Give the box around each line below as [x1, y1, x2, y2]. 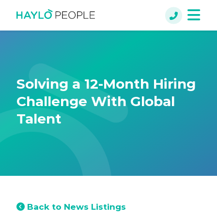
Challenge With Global [16, 93, 175, 109]
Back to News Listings [25, 202, 126, 212]
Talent [16, 110, 62, 127]
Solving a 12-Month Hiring [16, 76, 196, 92]
